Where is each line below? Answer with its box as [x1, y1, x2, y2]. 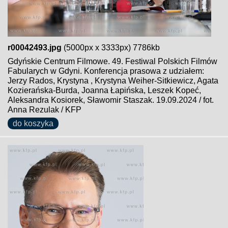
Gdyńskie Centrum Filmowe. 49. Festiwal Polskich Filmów [8, 57, 217, 66]
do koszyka [13, 119, 53, 128]
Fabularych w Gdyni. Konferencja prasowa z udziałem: [8, 67, 204, 75]
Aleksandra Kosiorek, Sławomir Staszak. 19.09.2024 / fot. [8, 96, 214, 104]
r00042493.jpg [8, 43, 62, 52]
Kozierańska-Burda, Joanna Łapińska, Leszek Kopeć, [8, 86, 201, 95]
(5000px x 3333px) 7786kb [62, 43, 160, 52]
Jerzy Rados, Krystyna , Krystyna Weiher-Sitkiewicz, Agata [8, 76, 218, 85]
